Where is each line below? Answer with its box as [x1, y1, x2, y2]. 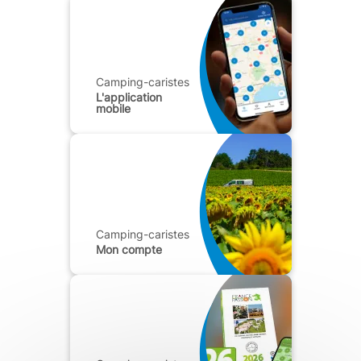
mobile [96, 102, 131, 116]
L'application [96, 90, 165, 105]
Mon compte [96, 243, 162, 257]
